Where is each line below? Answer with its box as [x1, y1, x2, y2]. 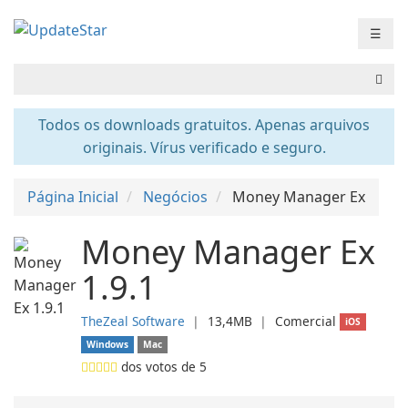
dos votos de [117, 358, 199, 375]
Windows [87, 338, 129, 351]
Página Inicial [27, 187, 118, 207]
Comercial [275, 312, 336, 330]
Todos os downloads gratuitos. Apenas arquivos [38, 115, 370, 135]
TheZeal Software [81, 312, 185, 330]
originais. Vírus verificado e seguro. [82, 138, 326, 158]
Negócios [143, 187, 208, 207]
